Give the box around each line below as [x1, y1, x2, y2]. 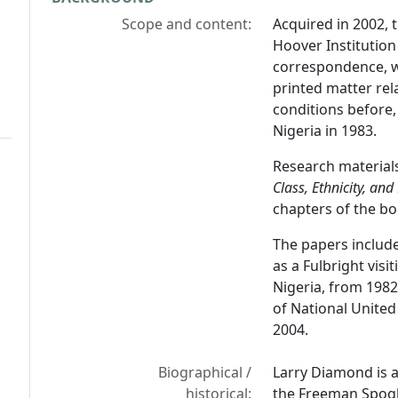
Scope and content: [122, 14, 252, 35]
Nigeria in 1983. [273, 121, 378, 141]
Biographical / [158, 362, 252, 383]
